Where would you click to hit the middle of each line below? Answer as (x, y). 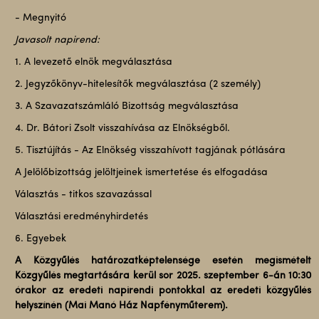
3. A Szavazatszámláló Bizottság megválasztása (126, 106)
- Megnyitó (40, 18)
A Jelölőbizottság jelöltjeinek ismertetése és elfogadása (141, 173)
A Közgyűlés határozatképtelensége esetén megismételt (163, 261)
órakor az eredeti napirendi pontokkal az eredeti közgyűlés (163, 291)
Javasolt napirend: (57, 40)
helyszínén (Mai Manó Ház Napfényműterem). (121, 306)
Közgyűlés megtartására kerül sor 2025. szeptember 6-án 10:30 (163, 276)
